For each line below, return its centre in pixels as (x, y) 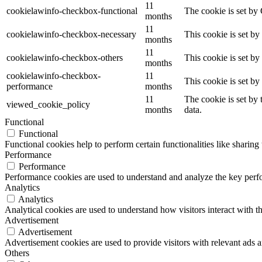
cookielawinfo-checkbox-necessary (71, 34)
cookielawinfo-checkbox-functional (72, 11)
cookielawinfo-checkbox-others (65, 57)
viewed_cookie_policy (48, 104)
